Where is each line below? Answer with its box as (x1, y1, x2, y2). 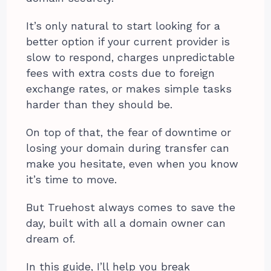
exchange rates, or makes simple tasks (26, 82, 232, 95)
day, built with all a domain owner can (26, 217, 226, 229)
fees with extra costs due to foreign (26, 67, 215, 79)
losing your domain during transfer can (26, 142, 230, 154)
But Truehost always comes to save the (26, 201, 236, 214)
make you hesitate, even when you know (26, 157, 239, 170)
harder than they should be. (26, 98, 173, 111)
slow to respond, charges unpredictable (26, 51, 235, 64)
